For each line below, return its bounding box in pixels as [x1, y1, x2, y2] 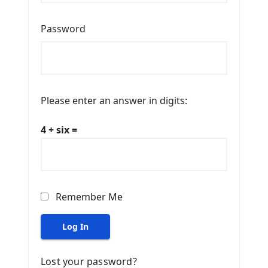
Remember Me [56, 190, 123, 204]
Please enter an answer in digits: [41, 94, 187, 108]
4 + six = [41, 123, 77, 137]
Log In [62, 221, 89, 233]
